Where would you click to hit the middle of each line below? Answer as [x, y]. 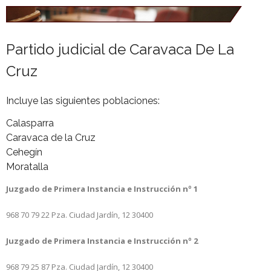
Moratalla [27, 167]
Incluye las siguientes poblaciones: [83, 101]
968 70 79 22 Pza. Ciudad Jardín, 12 [68, 214]
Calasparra [30, 123]
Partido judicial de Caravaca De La [120, 50]
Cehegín [24, 152]
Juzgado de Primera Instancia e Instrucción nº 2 [102, 240]
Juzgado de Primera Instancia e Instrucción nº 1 [103, 188]
